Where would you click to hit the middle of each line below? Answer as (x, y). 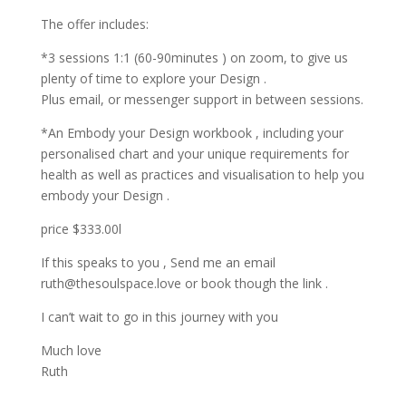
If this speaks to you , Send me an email (158, 262)
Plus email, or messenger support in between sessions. (202, 99)
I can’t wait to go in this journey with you (161, 316)
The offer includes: (94, 24)
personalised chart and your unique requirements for (194, 153)
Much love (71, 350)
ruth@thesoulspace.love (111, 283)
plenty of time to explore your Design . (153, 78)
